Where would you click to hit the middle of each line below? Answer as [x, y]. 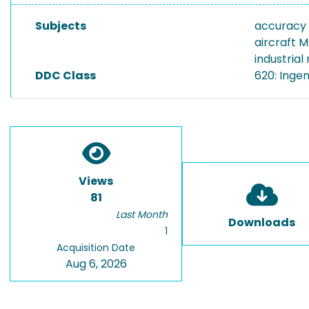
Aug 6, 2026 [96, 264]
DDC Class [66, 76]
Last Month [142, 215]
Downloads [262, 222]
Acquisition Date [96, 248]
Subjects [61, 26]
